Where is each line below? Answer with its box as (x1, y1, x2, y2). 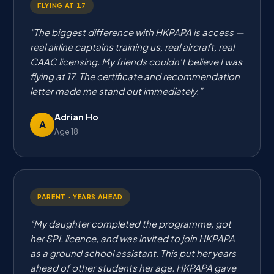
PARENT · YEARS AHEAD (37, 193, 124, 201)
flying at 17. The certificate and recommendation (30, 70, 240, 82)
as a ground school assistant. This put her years (30, 247, 236, 259)
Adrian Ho (54, 111, 98, 122)
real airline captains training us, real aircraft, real (30, 41, 234, 53)
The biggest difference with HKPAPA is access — (34, 26, 243, 38)
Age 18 (54, 127, 78, 136)
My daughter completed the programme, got (34, 218, 231, 229)
